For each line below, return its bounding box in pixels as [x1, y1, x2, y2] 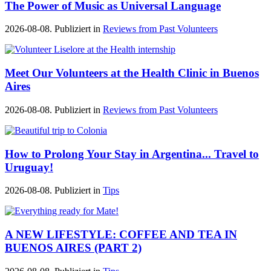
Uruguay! [5, 160, 53, 174]
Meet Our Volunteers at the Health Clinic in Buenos [5, 67, 259, 80]
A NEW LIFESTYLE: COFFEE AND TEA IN [5, 228, 237, 241]
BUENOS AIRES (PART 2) [5, 241, 142, 255]
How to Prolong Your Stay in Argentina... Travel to [5, 147, 259, 160]
